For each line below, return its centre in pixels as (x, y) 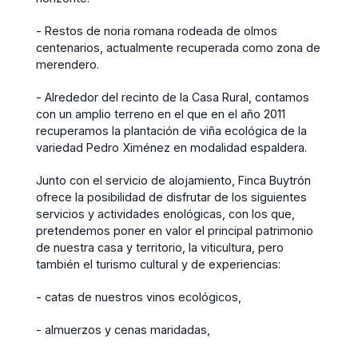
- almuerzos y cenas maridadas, (123, 329)
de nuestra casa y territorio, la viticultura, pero (160, 247)
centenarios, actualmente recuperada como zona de (178, 47)
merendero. (68, 64)
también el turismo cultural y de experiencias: (158, 264)
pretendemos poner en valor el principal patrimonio (175, 230)
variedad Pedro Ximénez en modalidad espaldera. (171, 147)
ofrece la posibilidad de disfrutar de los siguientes (171, 197)
